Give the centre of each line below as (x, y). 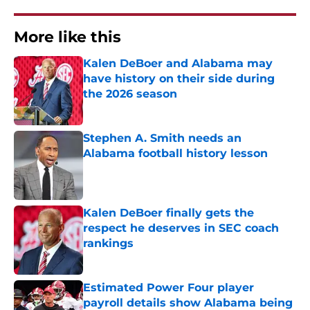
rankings (108, 244)
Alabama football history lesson (175, 154)
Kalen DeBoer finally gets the (168, 213)
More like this (67, 37)
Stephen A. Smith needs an (162, 138)
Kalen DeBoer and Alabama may (178, 64)
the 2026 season (130, 94)
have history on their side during (179, 79)
